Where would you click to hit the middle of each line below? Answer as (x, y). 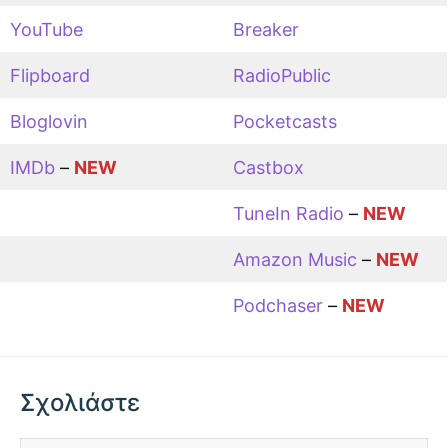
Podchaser (278, 305)
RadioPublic (282, 75)
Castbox (268, 167)
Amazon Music (295, 259)
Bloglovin (49, 121)
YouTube (46, 29)
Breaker (266, 29)
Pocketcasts (285, 121)
